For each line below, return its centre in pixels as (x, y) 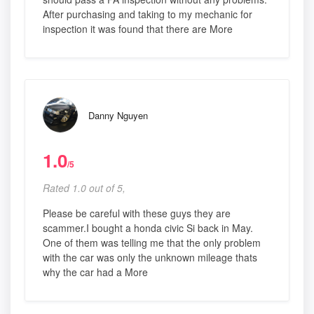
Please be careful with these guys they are (137, 213)
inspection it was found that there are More (138, 29)
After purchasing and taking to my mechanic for (148, 14)
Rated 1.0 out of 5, (84, 188)
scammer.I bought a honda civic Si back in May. (148, 228)
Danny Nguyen (118, 116)
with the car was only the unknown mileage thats (150, 258)
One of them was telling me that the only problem (152, 243)
